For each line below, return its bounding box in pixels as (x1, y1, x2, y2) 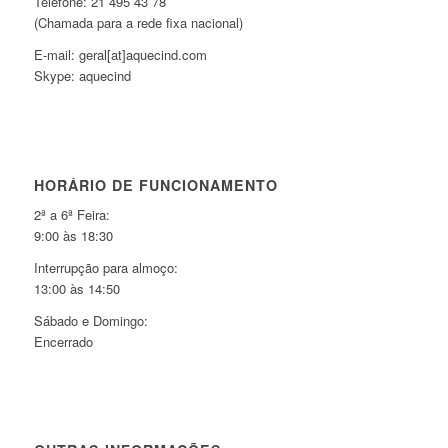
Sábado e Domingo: (33, 310, 148, 330)
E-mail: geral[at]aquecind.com (33, 45, 207, 65)
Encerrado (33, 331, 93, 351)
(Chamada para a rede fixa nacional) (33, 13, 243, 33)
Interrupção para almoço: (33, 257, 178, 277)
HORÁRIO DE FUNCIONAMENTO (33, 174, 278, 195)
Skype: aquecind (33, 66, 131, 86)
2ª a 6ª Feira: (33, 204, 110, 224)
